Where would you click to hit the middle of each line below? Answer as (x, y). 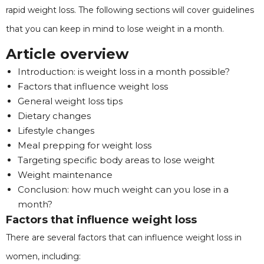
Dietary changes (54, 116)
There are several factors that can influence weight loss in (124, 237)
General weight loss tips (70, 101)
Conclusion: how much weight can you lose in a (123, 189)
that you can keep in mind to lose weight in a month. (115, 29)
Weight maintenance (65, 175)
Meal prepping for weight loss (85, 145)
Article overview (67, 54)
